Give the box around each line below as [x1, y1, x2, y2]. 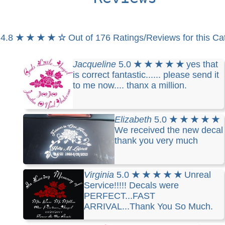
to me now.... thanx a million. [73, 80, 187, 90]
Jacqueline [73, 59, 117, 69]
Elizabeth [114, 115, 152, 125]
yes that [186, 59, 218, 69]
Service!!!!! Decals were [84, 180, 179, 190]
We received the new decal [114, 125, 223, 135]
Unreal [184, 170, 211, 180]
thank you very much [114, 136, 198, 146]
